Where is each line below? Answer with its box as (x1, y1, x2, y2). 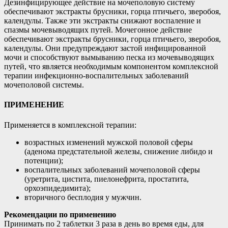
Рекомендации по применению (4, 210, 116, 219)
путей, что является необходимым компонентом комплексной (4, 62, 218, 71)
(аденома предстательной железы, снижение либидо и (24, 147, 213, 156)
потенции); (24, 156, 63, 165)
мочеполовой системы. (4, 80, 84, 90)
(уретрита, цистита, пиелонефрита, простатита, (24, 174, 189, 183)
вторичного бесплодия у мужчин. (24, 192, 141, 202)
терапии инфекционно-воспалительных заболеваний (4, 71, 189, 80)
